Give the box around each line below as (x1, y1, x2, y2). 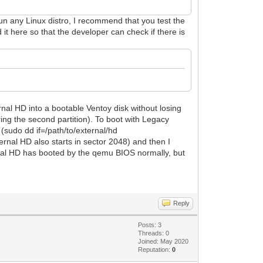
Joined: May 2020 (138, 237, 189, 245)
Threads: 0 (138, 229, 170, 237)
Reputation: (138, 245, 173, 253)
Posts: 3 (138, 221, 162, 228)
